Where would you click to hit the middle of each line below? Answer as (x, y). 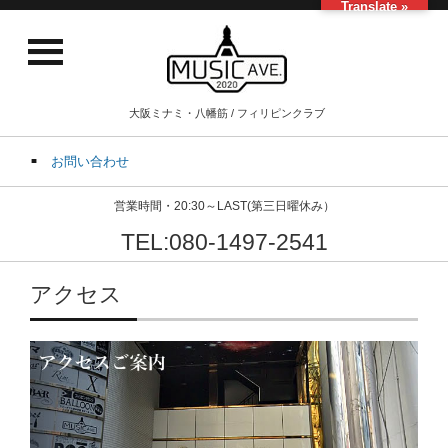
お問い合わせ (90, 161)
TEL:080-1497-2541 (224, 242)
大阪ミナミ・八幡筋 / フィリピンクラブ (226, 113)
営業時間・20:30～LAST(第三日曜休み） (224, 206)
